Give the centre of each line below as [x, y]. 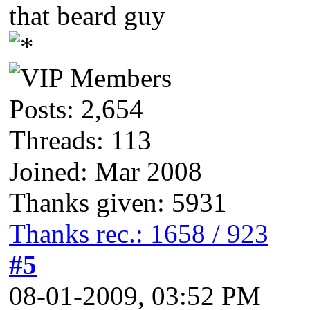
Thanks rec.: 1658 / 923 [139, 233]
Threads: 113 [80, 140]
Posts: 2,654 [76, 109]
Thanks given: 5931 [118, 202]
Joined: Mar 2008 [106, 171]
